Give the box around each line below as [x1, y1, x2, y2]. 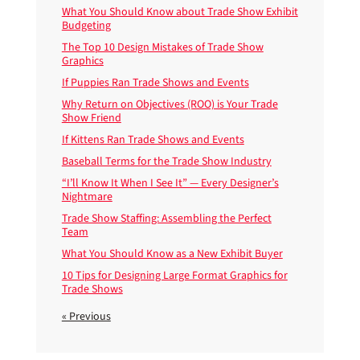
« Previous [61, 309, 111, 325]
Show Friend [61, 110, 121, 126]
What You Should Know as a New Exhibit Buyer [61, 246, 283, 262]
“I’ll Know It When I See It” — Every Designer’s [61, 175, 279, 191]
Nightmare [61, 189, 112, 205]
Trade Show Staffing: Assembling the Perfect [61, 211, 272, 227]
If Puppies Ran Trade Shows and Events [61, 75, 249, 91]
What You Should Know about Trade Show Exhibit [61, 4, 298, 20]
